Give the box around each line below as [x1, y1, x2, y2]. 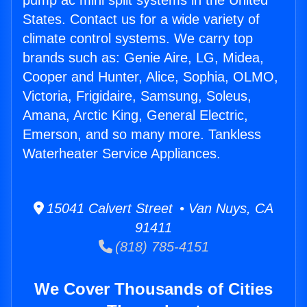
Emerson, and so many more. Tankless [23, 127, 261, 143]
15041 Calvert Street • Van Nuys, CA [44, 201, 273, 217]
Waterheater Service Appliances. [23, 146, 221, 162]
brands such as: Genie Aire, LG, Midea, [23, 50, 264, 66]
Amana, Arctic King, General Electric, [23, 108, 248, 123]
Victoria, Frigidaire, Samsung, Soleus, [23, 88, 251, 104]
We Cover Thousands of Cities [34, 280, 273, 299]
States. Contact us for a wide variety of [23, 12, 260, 27]
